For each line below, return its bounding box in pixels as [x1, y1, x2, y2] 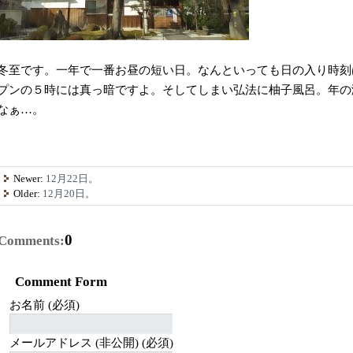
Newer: [13, 172, 46, 184]
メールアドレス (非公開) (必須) [9, 336, 173, 349]
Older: [13, 187, 43, 199]
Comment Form [14, 274, 107, 290]
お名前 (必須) [9, 298, 80, 311]
